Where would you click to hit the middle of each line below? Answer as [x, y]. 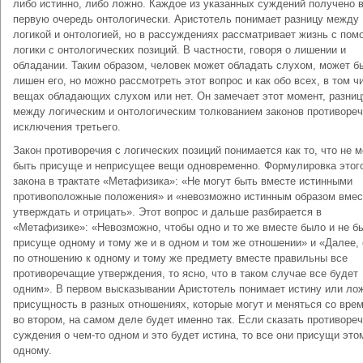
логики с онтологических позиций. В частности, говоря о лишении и [179, 50]
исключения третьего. [67, 127]
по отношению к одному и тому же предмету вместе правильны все [180, 258]
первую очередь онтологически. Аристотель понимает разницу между [186, 19]
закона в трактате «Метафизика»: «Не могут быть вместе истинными [183, 181]
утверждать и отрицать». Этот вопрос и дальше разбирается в [167, 212]
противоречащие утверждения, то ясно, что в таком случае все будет [186, 273]
